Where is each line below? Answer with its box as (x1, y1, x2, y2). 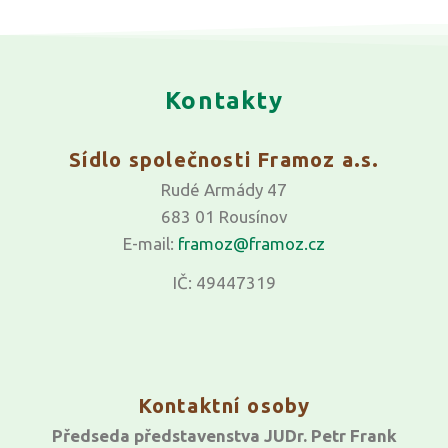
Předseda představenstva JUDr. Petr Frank (51, 426, 397, 446)
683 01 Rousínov (160, 207, 288, 227)
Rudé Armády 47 (161, 180, 287, 200)
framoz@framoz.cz (178, 234, 325, 254)
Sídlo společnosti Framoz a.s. (68, 148, 380, 172)
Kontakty (165, 87, 283, 115)
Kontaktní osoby (137, 394, 311, 418)
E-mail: (123, 234, 178, 254)
